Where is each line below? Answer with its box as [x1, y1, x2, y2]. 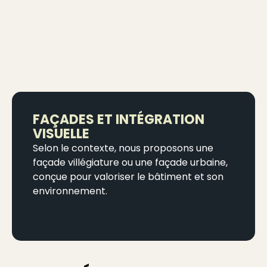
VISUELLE [33, 124, 89, 143]
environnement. [33, 184, 107, 198]
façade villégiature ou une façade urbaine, [33, 155, 228, 169]
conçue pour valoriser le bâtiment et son [33, 169, 223, 184]
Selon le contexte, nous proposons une [33, 141, 213, 155]
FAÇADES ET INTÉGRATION [33, 110, 204, 129]
